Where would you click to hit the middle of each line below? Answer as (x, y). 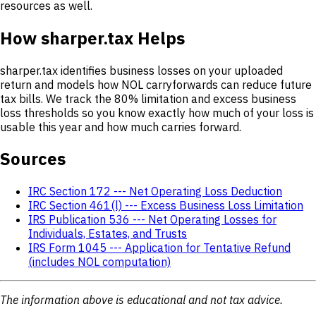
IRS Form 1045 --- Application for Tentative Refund (159, 248)
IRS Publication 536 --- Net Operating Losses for (152, 220)
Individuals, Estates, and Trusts (108, 234)
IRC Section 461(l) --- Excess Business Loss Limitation (166, 206)
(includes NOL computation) (99, 262)
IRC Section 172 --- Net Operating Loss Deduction (155, 192)
